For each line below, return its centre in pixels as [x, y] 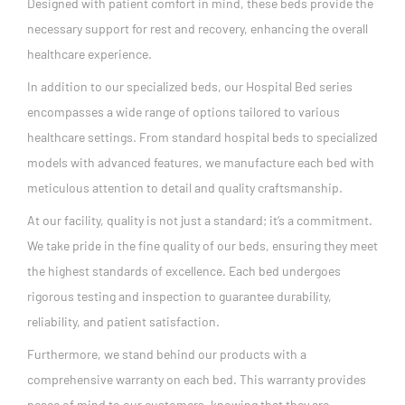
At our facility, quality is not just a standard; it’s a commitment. [200, 220]
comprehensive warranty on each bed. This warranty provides [197, 379]
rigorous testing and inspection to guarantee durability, [179, 296]
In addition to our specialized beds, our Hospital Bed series [190, 86]
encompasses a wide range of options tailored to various [184, 111]
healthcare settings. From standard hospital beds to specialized [202, 137]
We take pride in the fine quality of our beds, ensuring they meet [202, 245]
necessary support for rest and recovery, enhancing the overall [198, 28]
